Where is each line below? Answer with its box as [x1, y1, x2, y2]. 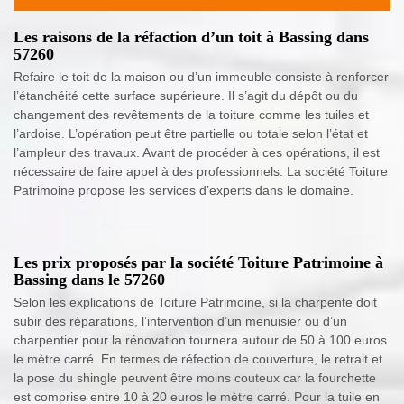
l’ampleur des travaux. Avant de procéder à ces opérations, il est [14, 145, 380, 160]
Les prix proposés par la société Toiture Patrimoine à [14, 253, 383, 271]
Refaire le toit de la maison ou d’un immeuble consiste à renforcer [14, 69, 389, 84]
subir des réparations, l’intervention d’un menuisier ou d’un [14, 314, 347, 328]
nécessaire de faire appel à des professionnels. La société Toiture [14, 164, 388, 179]
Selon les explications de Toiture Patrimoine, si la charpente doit [14, 295, 377, 309]
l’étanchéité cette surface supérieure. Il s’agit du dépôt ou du [14, 88, 358, 103]
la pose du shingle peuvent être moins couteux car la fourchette [14, 371, 376, 385]
